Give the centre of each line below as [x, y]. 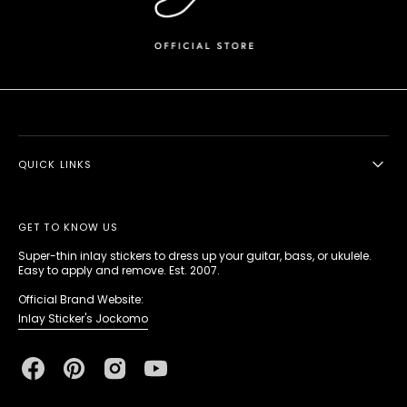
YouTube [174, 375]
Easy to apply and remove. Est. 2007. [119, 270]
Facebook [54, 375]
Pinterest [93, 375]
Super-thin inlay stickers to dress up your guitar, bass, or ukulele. [195, 255]
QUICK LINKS [55, 164]
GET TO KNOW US [69, 227]
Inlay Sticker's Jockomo [83, 318]
